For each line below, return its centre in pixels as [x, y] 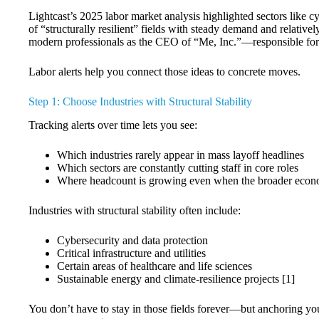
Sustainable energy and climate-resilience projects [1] [176, 278]
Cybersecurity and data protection [132, 240]
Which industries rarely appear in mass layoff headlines [181, 155]
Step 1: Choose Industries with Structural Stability [140, 101]
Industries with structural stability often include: [135, 210]
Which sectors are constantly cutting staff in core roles [178, 167]
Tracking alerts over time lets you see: [113, 125]
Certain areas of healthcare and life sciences [155, 266]
